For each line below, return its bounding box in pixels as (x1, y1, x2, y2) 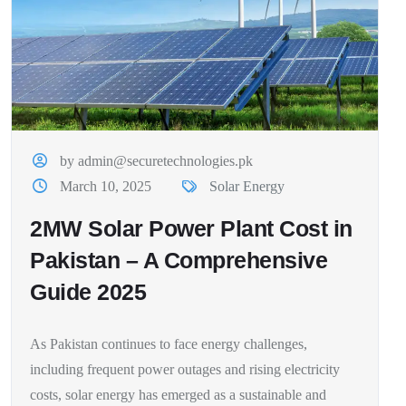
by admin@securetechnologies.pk (60, 152, 254, 169)
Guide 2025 (30, 278, 146, 304)
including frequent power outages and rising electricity (30, 361, 340, 377)
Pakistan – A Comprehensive (30, 246, 327, 273)
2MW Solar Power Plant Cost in (30, 215, 353, 241)
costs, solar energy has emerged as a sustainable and (30, 386, 326, 402)
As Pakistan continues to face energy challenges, (30, 335, 307, 352)
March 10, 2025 (60, 178, 152, 194)
